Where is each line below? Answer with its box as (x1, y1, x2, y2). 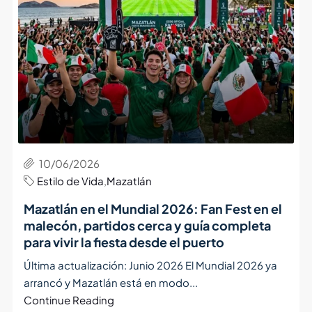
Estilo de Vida (36, 174, 104, 188)
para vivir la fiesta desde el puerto (23, 234, 224, 251)
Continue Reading (23, 293, 114, 307)
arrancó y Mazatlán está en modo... (23, 276, 198, 290)
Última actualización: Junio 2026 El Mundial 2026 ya (23, 258, 277, 272)
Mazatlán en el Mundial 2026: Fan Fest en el (23, 201, 282, 217)
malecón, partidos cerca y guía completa (23, 217, 271, 234)
